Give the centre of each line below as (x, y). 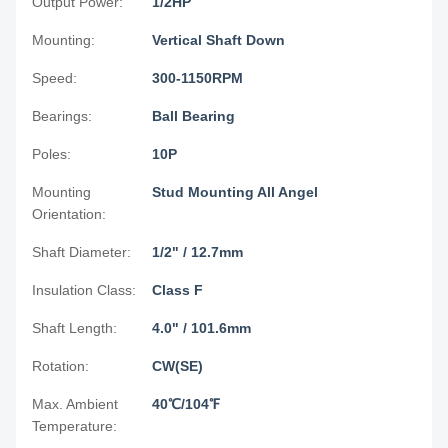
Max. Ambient (75, 403)
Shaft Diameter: (81, 251)
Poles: (51, 153)
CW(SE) (177, 365)
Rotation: (60, 365)
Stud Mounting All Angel (235, 191)
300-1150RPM (197, 77)
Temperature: (74, 425)
